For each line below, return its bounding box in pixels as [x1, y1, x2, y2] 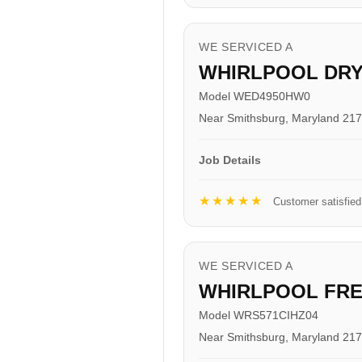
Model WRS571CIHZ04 [199, 308, 318, 322]
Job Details [199, 153, 261, 166]
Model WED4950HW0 [199, 89, 310, 103]
